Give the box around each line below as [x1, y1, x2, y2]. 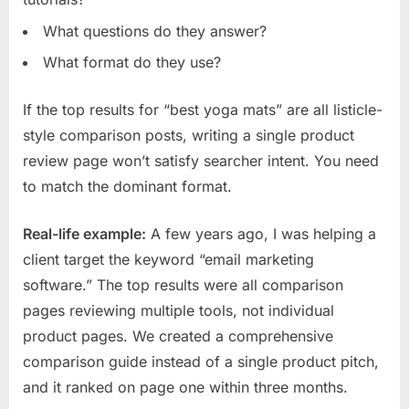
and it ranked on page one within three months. [23, 378, 348, 397]
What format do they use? [43, 53, 221, 72]
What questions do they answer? [43, 21, 267, 40]
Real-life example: [23, 225, 146, 244]
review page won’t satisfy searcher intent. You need [23, 152, 379, 171]
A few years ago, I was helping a [146, 225, 376, 244]
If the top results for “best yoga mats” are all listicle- [23, 100, 383, 120]
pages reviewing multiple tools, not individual [23, 301, 334, 320]
